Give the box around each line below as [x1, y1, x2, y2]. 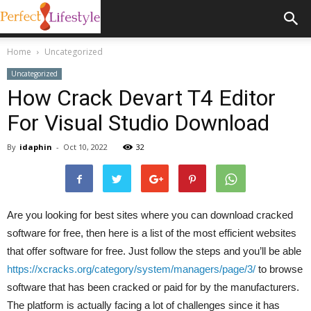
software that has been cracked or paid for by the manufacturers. [7, 281, 299, 293]
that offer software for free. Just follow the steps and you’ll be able [7, 245, 301, 257]
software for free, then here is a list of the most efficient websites [7, 227, 296, 239]
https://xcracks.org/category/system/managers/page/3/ [7, 263, 255, 275]
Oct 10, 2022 [63, 142, 108, 152]
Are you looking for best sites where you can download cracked [7, 209, 293, 221]
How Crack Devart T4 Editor [7, 85, 276, 111]
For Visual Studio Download [7, 110, 269, 136]
